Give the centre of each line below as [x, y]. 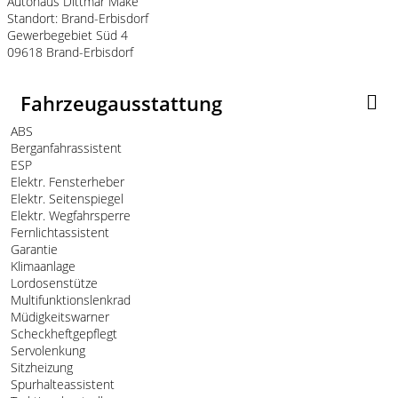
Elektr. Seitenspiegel [65, 198]
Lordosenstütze [52, 283]
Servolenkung [46, 350]
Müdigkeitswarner [58, 316]
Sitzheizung [40, 367]
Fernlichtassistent [58, 232]
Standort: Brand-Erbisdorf [78, 18]
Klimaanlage [41, 266]
